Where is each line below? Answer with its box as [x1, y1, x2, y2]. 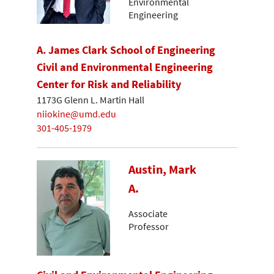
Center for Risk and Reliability [37, 76, 181, 91]
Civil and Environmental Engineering [37, 59, 213, 74]
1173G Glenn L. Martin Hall [37, 94, 144, 106]
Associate [128, 207, 168, 220]
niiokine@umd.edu [37, 107, 116, 120]
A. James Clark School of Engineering [37, 42, 215, 57]
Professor [128, 220, 169, 232]
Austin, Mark [128, 161, 196, 178]
